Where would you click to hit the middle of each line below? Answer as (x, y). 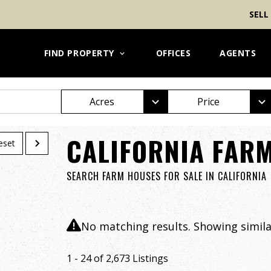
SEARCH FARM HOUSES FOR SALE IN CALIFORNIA (166, 176)
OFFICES (173, 53)
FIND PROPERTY (79, 53)
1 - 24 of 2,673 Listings (117, 258)
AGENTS (238, 53)
